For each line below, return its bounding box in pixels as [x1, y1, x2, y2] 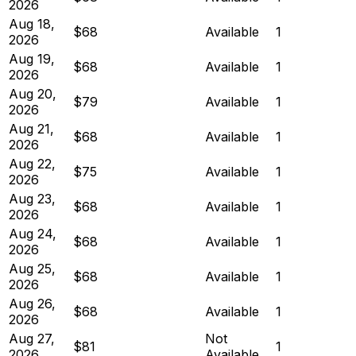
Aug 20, [9, 85, 56, 102]
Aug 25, [9, 260, 56, 277]
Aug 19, [9, 50, 55, 67]
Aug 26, [9, 295, 56, 311]
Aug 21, [9, 120, 54, 137]
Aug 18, [9, 15, 55, 32]
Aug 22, [9, 155, 56, 172]
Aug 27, [9, 330, 55, 346]
